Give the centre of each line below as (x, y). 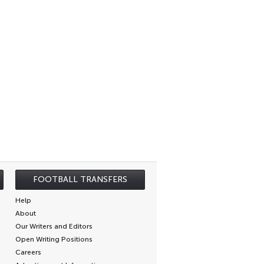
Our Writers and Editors (54, 226)
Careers (28, 252)
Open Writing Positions (54, 239)
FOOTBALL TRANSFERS (80, 179)
